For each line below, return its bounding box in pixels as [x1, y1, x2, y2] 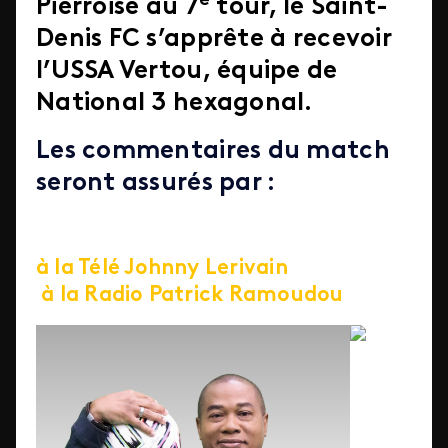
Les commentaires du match [36, 139, 390, 164]
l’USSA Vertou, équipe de [36, 59, 338, 84]
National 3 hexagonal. [36, 91, 313, 116]
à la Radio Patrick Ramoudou [36, 285, 344, 306]
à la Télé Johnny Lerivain [36, 258, 409, 279]
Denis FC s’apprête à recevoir [36, 27, 391, 52]
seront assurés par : [36, 171, 276, 196]
